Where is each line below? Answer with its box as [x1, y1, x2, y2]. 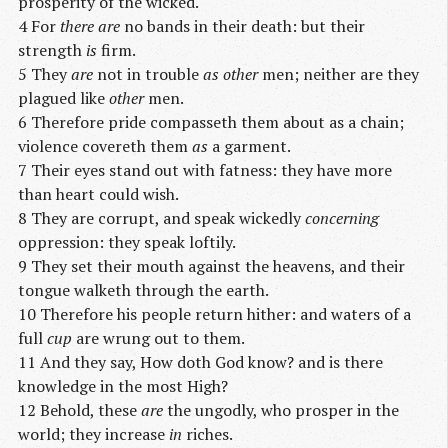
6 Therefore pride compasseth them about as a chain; [18, 110, 404, 133]
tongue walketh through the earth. [18, 278, 269, 301]
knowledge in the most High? [18, 374, 228, 397]
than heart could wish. [18, 182, 179, 205]
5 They [18, 62, 71, 85]
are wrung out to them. [72, 326, 245, 349]
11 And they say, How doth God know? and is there [18, 350, 383, 373]
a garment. [208, 134, 291, 157]
